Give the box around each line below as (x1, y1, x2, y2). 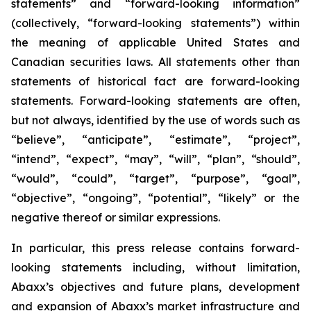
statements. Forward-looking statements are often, (11, 94, 300, 108)
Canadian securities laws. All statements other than (11, 55, 300, 69)
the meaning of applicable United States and (11, 35, 300, 49)
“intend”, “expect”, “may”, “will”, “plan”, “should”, (11, 152, 300, 166)
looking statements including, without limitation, (11, 260, 300, 274)
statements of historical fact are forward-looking (11, 74, 300, 88)
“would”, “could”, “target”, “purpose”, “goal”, (11, 171, 300, 185)
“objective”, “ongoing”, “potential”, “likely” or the (11, 191, 300, 205)
